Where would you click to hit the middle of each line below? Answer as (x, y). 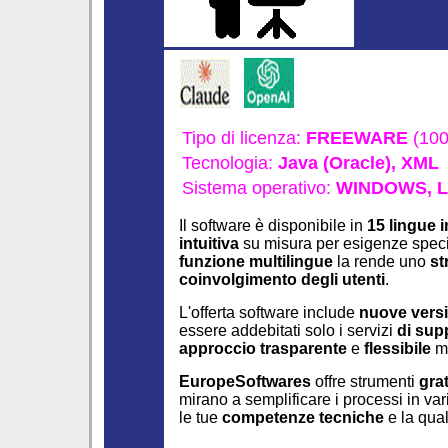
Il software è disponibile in (273, 225)
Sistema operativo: (259, 188)
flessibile (397, 348)
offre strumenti (365, 381)
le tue (200, 417)
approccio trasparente (263, 348)
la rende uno (381, 261)
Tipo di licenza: (244, 138)
